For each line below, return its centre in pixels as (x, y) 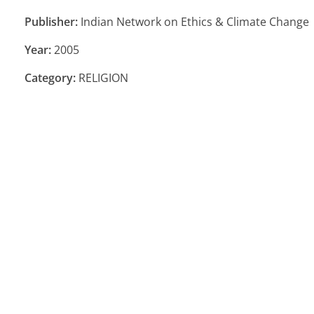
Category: (50, 77)
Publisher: (51, 21)
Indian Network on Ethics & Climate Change (193, 21)
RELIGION (102, 77)
